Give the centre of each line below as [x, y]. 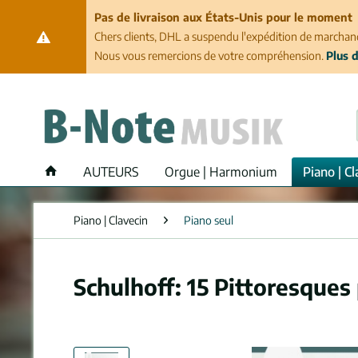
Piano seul [209, 220]
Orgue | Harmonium [221, 172]
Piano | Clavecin [111, 220]
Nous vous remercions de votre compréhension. [210, 56]
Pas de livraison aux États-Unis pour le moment [223, 17]
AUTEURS [111, 172]
